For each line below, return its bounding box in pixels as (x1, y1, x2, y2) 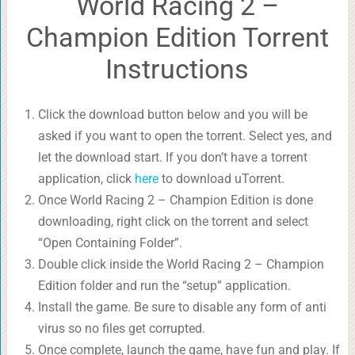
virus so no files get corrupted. (37, 321, 205, 337)
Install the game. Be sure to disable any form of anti (37, 300, 326, 315)
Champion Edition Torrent (25, 21, 329, 54)
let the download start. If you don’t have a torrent (37, 150, 307, 166)
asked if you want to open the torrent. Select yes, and (37, 128, 332, 144)
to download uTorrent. (158, 171, 284, 187)
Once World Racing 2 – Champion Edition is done (37, 193, 313, 208)
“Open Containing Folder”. (37, 235, 182, 251)
